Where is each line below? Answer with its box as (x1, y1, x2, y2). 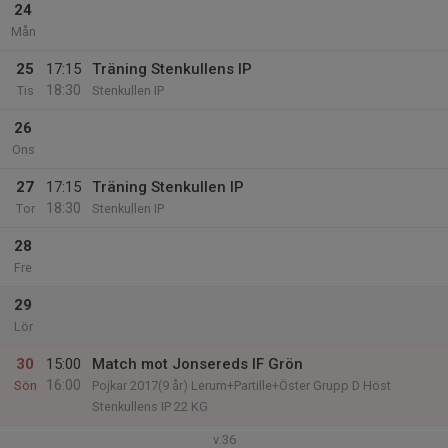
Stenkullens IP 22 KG (92, 399, 208, 414)
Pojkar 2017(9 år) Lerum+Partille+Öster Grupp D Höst (92, 378, 391, 393)
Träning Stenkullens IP (92, 60, 252, 78)
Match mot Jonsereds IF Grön (92, 355, 303, 373)
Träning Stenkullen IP (92, 178, 244, 196)
